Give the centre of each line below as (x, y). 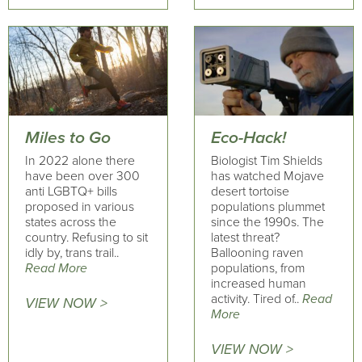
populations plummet (267, 206)
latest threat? (245, 237)
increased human (258, 283)
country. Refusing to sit (86, 237)
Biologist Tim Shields (266, 160)
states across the (71, 222)
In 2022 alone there (80, 160)
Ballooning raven (257, 253)
